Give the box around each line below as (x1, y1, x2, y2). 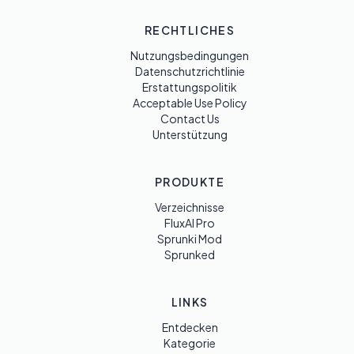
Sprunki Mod (157, 232, 222, 246)
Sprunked (164, 247, 215, 262)
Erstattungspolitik (142, 80, 237, 94)
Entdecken (161, 320, 218, 334)
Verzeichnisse (155, 200, 224, 214)
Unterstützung (152, 127, 228, 141)
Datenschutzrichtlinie (134, 64, 245, 78)
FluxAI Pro (164, 216, 215, 230)
